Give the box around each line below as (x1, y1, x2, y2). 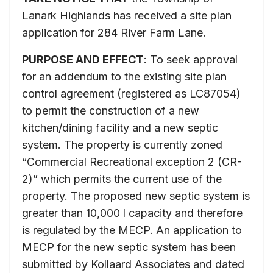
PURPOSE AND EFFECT (22, 52, 144, 66)
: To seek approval (144, 52, 238, 66)
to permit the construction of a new (22, 104, 199, 117)
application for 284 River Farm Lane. (22, 26, 206, 39)
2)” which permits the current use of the (22, 172, 222, 185)
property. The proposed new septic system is (22, 189, 250, 202)
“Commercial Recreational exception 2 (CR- (22, 155, 242, 168)
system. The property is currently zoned (22, 138, 222, 151)
